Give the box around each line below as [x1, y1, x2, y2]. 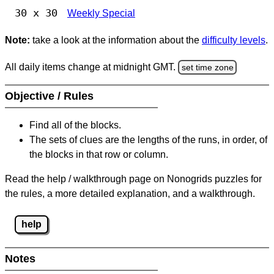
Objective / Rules [5, 90, 97, 103]
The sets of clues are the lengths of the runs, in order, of [29, 135, 267, 146]
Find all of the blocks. [29, 120, 121, 131]
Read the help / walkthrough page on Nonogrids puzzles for [5, 174, 262, 185]
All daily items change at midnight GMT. [5, 61, 178, 72]
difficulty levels [202, 35, 265, 46]
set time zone [181, 62, 234, 72]
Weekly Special [67, 8, 135, 19]
